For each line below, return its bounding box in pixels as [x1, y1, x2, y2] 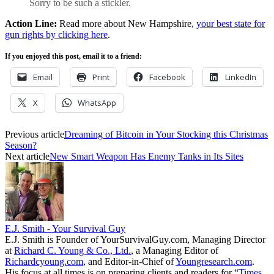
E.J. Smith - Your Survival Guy [5, 223, 125, 234]
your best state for [196, 18, 265, 29]
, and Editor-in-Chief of [83, 256, 176, 267]
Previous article [5, 128, 64, 139]
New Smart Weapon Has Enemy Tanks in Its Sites [50, 150, 243, 161]
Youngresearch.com [176, 256, 252, 267]
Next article [5, 150, 50, 161]
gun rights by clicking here [5, 29, 108, 40]
